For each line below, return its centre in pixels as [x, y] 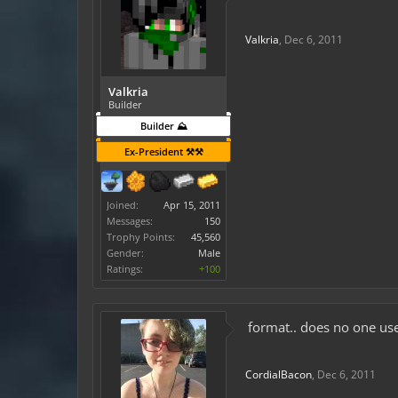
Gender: [125, 253]
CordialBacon [279, 374]
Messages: [130, 221]
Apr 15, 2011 [192, 205]
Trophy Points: [141, 237]
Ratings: [125, 269]
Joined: [123, 205]
